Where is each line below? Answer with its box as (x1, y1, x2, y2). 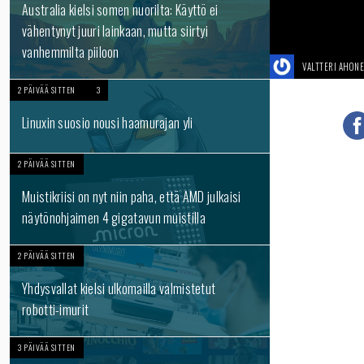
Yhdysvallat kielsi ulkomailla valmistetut (22, 279, 216, 298)
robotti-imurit (22, 300, 89, 319)
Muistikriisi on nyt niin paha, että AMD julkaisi (22, 187, 241, 206)
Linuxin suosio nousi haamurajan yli (22, 113, 193, 132)
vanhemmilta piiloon (22, 42, 119, 62)
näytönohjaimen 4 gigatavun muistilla (22, 208, 206, 227)
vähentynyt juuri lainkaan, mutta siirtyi (22, 21, 209, 41)
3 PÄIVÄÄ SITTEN (18, 341, 76, 353)
